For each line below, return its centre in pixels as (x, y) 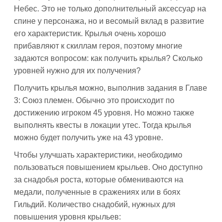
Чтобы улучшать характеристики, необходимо (98, 155)
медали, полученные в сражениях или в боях (97, 192)
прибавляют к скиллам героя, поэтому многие (98, 46)
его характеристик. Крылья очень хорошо (90, 33)
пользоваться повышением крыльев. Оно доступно (108, 167)
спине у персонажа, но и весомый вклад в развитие (109, 21)
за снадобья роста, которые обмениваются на (99, 180)
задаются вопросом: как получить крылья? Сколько (108, 58)
